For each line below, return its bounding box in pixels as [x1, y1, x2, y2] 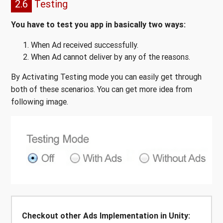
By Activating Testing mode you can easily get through [11, 72, 202, 82]
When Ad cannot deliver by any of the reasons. [31, 52, 190, 62]
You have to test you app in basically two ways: [11, 19, 186, 30]
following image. [11, 97, 68, 107]
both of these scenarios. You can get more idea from [11, 84, 192, 95]
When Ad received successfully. [31, 40, 138, 50]
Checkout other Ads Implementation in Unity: [22, 210, 190, 221]
